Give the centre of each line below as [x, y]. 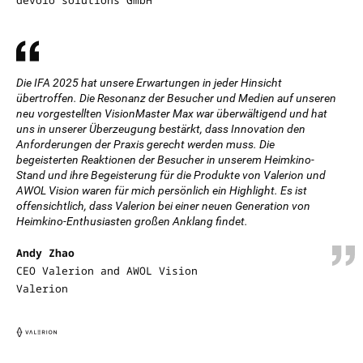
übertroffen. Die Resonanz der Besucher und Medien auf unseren [176, 98]
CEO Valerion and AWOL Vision [107, 271]
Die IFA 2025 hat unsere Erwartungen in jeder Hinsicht [149, 83]
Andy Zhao [45, 253]
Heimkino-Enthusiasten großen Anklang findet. [132, 221]
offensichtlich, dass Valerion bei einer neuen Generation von [163, 206]
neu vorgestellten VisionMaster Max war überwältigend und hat [172, 113]
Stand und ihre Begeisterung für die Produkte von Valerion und [171, 175]
